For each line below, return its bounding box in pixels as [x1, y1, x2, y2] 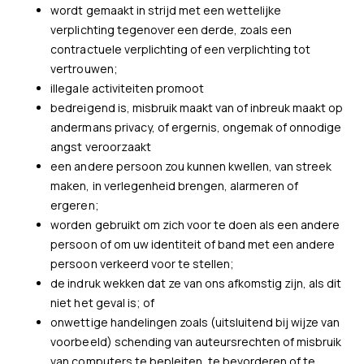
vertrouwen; [50, 61, 118, 76]
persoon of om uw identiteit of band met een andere [50, 236, 336, 252]
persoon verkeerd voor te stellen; [50, 256, 234, 271]
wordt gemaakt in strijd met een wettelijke [50, 2, 282, 18]
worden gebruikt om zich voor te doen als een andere [50, 217, 340, 232]
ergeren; [50, 197, 99, 213]
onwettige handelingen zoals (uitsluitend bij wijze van [50, 314, 340, 330]
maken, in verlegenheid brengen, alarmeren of [50, 178, 299, 193]
